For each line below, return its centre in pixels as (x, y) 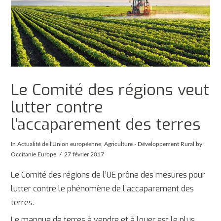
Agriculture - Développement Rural (149, 144)
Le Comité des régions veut (110, 90)
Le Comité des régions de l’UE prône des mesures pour (108, 175)
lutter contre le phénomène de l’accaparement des (103, 189)
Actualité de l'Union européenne (59, 144)
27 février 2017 (84, 154)
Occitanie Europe (34, 154)
